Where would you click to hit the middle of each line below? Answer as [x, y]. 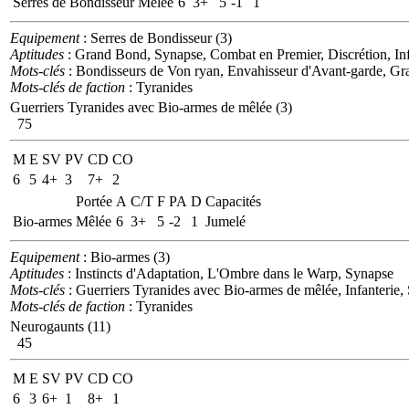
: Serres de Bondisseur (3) [156, 37]
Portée [94, 201]
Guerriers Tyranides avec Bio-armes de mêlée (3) [151, 107]
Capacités [233, 201]
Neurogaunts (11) [60, 326]
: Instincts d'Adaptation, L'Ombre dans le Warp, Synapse [229, 273]
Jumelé [225, 221]
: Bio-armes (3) [125, 257]
